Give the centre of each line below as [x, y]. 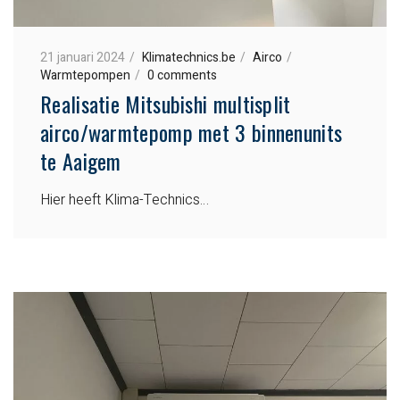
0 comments [182, 76]
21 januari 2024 [83, 58]
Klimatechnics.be [189, 58]
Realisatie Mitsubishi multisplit [166, 104]
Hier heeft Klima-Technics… [125, 200]
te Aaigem [81, 161]
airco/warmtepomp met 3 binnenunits [192, 133]
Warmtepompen [85, 76]
